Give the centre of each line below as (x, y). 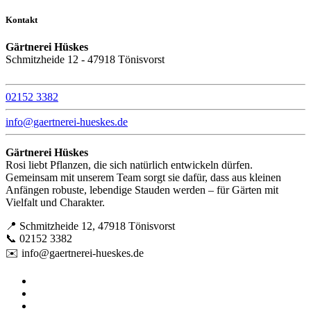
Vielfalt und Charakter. (55, 202)
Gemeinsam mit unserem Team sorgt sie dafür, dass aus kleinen (143, 177)
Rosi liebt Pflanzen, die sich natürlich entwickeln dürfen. (129, 165)
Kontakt (22, 19)
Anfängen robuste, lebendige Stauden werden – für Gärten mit (142, 190)
